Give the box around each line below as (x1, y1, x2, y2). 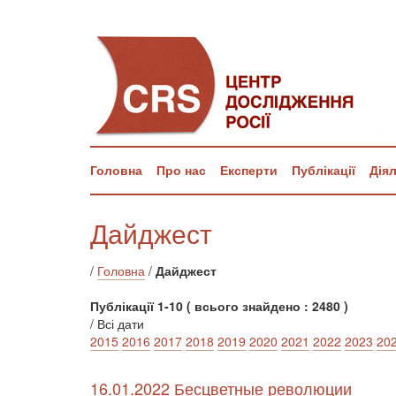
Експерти (220, 161, 278, 179)
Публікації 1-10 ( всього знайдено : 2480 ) (90, 297, 348, 315)
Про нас (156, 161, 206, 179)
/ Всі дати (90, 315, 144, 332)
